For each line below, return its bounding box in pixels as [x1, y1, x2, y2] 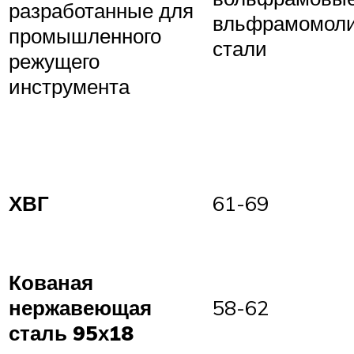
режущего [9, 48, 100, 74]
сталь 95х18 [9, 320, 134, 346]
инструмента [9, 73, 130, 100]
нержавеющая [9, 295, 152, 321]
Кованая [9, 269, 93, 296]
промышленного [9, 23, 161, 49]
